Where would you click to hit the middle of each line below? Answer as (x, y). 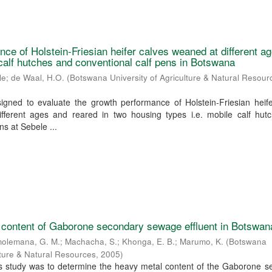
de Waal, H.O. (38, 78)
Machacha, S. (91, 242)
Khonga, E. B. (149, 242)
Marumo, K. (202, 242)
